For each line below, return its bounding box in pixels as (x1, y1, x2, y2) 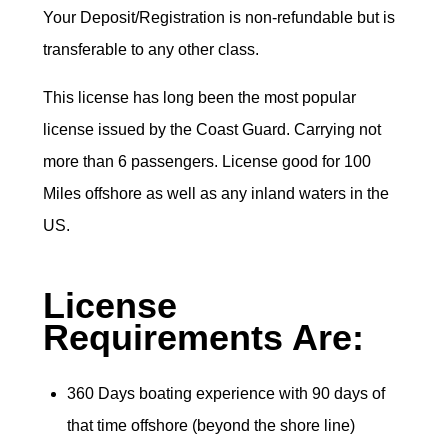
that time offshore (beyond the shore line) (66, 417, 355, 434)
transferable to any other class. (42, 41, 259, 58)
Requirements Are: (42, 317, 364, 358)
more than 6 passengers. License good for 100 (42, 153, 371, 170)
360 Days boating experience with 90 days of (66, 385, 385, 402)
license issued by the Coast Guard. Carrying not (42, 121, 381, 138)
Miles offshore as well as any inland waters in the (42, 185, 389, 202)
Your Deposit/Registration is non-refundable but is (42, 9, 395, 26)
